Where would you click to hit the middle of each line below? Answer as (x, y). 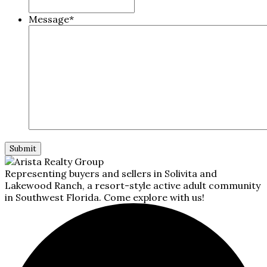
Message (49, 19)
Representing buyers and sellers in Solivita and (111, 173)
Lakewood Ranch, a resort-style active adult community (133, 185)
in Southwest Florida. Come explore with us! (105, 197)
